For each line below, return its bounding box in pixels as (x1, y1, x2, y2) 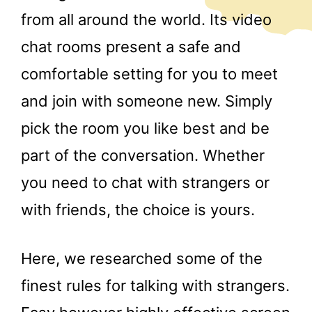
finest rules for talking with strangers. (21, 276, 290, 295)
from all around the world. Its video (21, 10, 272, 29)
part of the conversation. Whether (21, 146, 265, 164)
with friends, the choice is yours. (21, 200, 255, 219)
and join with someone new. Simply (21, 91, 272, 110)
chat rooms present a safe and (21, 37, 241, 56)
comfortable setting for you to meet (21, 64, 278, 83)
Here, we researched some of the (21, 249, 263, 267)
